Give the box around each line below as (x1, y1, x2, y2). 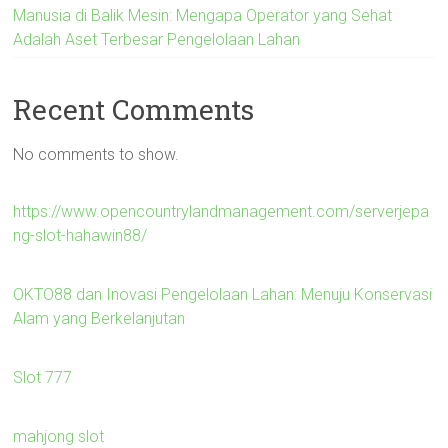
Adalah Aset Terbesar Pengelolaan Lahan (13, 29, 301, 49)
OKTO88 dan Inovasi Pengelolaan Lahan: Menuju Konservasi (13, 284, 433, 304)
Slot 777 (13, 367, 73, 387)
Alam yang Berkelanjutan (13, 308, 186, 328)
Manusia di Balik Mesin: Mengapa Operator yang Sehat (13, 5, 393, 25)
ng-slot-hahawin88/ (13, 225, 148, 245)
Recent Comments (13, 90, 255, 128)
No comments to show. (13, 144, 180, 164)
